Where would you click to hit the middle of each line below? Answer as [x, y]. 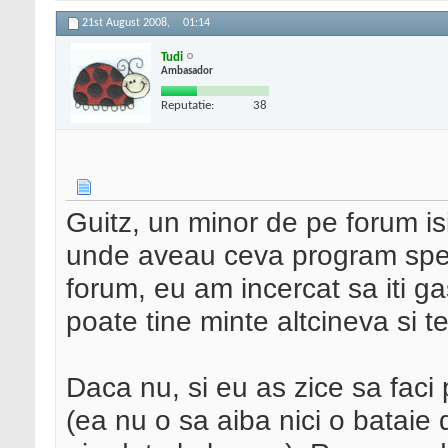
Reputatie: [187, 105]
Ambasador [187, 71]
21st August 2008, [127, 23]
